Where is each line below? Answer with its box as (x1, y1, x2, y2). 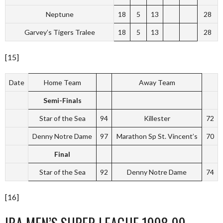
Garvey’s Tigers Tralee (24, 28, 95, 36)
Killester (143, 114, 170, 122)
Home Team (43, 78, 81, 87)
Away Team (138, 78, 175, 87)
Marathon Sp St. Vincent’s (116, 132, 198, 140)
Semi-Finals (43, 96, 82, 105)
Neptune (45, 10, 74, 18)
